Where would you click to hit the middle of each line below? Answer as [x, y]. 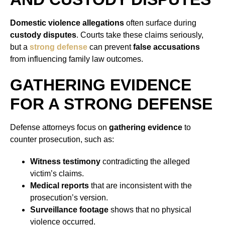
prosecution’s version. [69, 198]
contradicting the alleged [145, 162]
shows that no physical [150, 210]
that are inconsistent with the [140, 186]
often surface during [160, 23]
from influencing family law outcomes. [77, 59]
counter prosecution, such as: [62, 140]
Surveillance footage [69, 210]
